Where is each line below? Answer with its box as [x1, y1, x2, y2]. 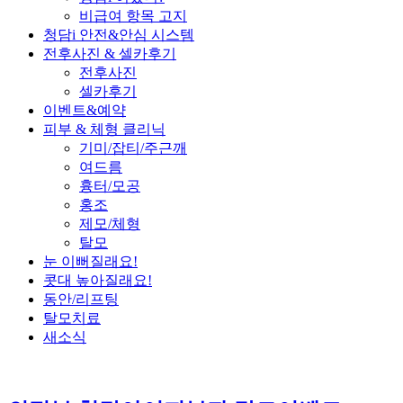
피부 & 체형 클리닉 [43, 121, 166, 137]
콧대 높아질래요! [43, 273, 152, 288]
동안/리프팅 [43, 291, 119, 307]
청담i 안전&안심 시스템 [43, 27, 194, 42]
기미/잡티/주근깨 [79, 140, 187, 156]
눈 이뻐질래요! [43, 254, 138, 269]
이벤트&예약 [43, 103, 126, 118]
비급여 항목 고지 [79, 8, 187, 23]
